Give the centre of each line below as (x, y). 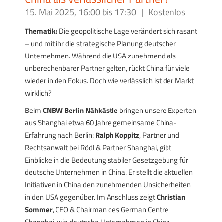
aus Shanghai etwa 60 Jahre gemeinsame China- (101, 123)
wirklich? (38, 93)
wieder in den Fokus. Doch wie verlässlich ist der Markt (109, 81)
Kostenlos (167, 12)
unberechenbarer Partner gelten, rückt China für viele (107, 68)
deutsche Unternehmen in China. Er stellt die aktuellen (109, 172)
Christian (171, 197)
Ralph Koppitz (117, 135)
